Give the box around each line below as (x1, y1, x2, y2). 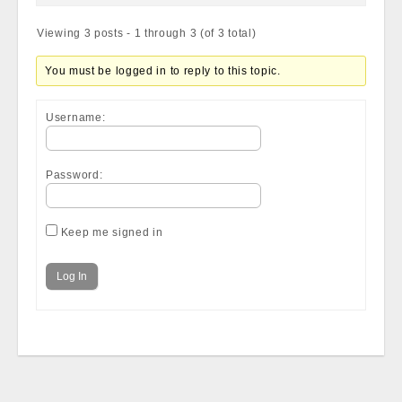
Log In (57, 270, 87, 283)
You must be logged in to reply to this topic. (45, 65, 281, 77)
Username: (46, 111, 106, 124)
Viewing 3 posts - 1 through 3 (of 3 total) (37, 27, 257, 39)
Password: (46, 169, 103, 181)
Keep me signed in (60, 226, 163, 239)
